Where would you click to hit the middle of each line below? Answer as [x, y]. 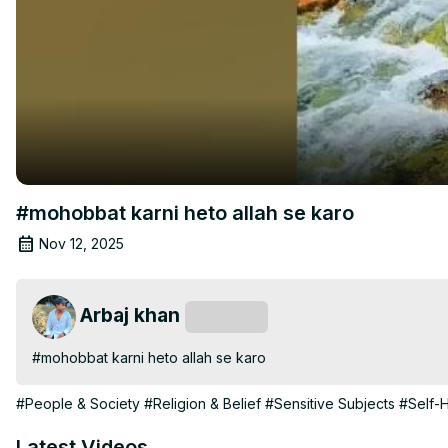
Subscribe [226, 316]
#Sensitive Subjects [330, 403]
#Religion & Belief [202, 403]
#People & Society [78, 403]
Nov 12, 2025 [81, 243]
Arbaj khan [130, 314]
